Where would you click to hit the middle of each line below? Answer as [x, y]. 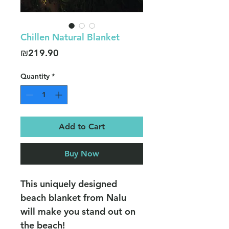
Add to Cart [82, 127]
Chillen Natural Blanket [70, 37]
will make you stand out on [78, 212]
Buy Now [82, 154]
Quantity [35, 76]
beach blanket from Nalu [73, 198]
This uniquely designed [69, 184]
